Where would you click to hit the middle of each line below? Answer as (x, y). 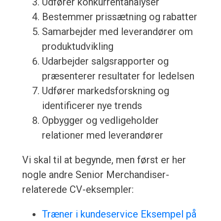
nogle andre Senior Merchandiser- (95, 175)
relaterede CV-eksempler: (78, 190)
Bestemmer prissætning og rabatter (119, 17)
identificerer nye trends (92, 106)
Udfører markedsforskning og (105, 91)
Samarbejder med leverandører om (117, 32)
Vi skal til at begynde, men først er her (104, 160)
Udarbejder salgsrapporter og (105, 61)
